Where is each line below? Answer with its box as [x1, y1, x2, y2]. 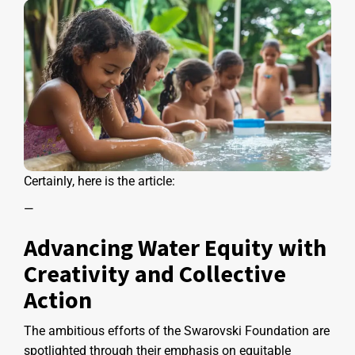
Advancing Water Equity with [24, 231, 326, 262]
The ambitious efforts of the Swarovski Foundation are [24, 323, 330, 338]
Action [24, 284, 92, 315]
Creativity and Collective [24, 258, 286, 288]
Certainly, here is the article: [24, 173, 175, 189]
